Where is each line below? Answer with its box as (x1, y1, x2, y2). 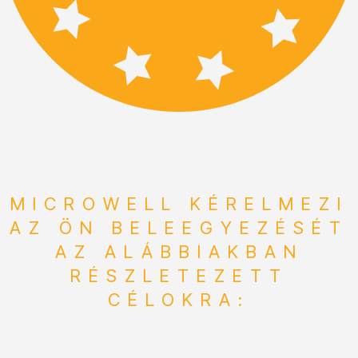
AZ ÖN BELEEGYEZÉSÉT (10, 217, 348, 238)
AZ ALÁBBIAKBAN (54, 241, 304, 262)
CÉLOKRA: (108, 288, 250, 310)
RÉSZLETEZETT (70, 265, 288, 286)
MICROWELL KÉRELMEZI (10, 193, 348, 214)
